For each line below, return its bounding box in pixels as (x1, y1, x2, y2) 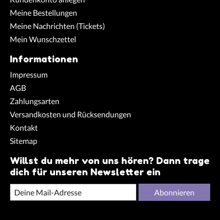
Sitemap (10, 136, 37, 145)
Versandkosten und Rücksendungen (10, 109, 131, 119)
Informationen (10, 53, 78, 65)
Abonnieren (154, 187, 194, 197)
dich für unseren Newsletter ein (10, 165, 161, 178)
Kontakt (10, 122, 38, 132)
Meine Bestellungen (10, 8, 77, 18)
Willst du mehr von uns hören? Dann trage (10, 154, 210, 166)
